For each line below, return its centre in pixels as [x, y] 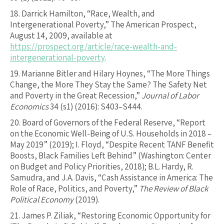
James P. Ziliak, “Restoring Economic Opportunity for [116, 216]
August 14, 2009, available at [61, 36]
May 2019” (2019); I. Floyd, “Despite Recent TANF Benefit [112, 145]
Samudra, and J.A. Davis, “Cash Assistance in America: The [111, 178]
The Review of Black [173, 189]
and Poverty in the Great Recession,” [76, 96]
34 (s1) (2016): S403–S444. [95, 107]
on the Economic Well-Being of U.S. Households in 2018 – [111, 134]
